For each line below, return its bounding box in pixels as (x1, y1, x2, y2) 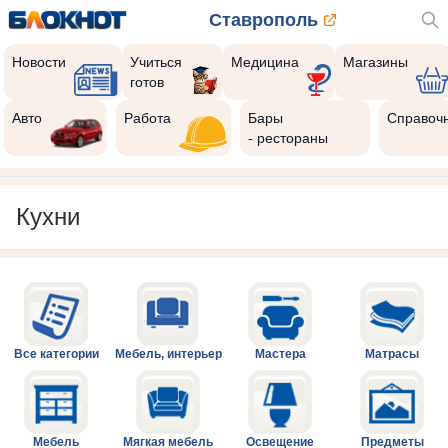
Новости (12, 54, 66, 70)
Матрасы (365, 347, 419, 361)
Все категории (13, 347, 99, 361)
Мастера (254, 347, 306, 361)
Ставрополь (208, 10, 318, 30)
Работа (124, 110, 172, 126)
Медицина (230, 54, 299, 70)
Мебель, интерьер (114, 347, 222, 361)
